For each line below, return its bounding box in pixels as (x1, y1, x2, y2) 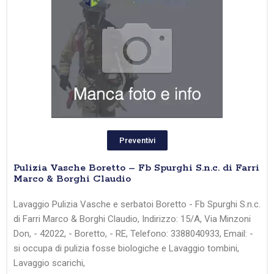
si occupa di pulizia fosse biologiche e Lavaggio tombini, (13, 243, 239, 254)
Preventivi (119, 136, 155, 146)
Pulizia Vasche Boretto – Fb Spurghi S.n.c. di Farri (13, 161, 259, 175)
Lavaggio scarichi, (13, 257, 85, 269)
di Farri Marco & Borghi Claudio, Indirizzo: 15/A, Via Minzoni (13, 213, 251, 225)
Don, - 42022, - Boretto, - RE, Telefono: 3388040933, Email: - (13, 228, 253, 240)
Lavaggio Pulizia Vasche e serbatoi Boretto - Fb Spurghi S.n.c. (13, 199, 261, 210)
